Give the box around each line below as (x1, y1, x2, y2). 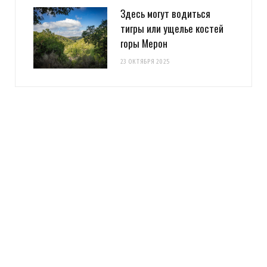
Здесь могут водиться (120, 6, 210, 21)
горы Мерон (120, 36, 167, 51)
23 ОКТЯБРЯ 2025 (120, 58, 170, 66)
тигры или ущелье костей (120, 21, 223, 36)
